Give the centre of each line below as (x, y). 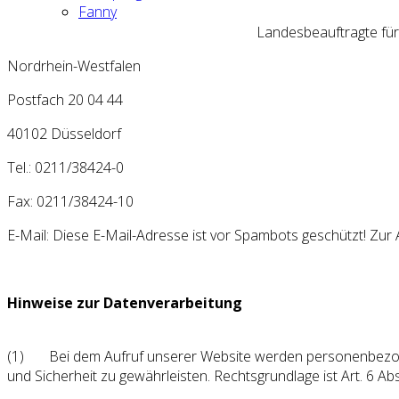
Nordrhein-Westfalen (74, 65)
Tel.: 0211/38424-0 (65, 167)
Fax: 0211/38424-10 (70, 201)
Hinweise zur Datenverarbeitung (125, 302)
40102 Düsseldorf (64, 133)
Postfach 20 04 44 (65, 99)
